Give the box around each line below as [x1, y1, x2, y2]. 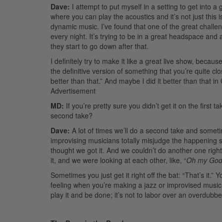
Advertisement [51, 85, 96, 96]
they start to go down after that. [51, 41, 149, 51]
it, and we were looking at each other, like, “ [51, 155, 186, 165]
